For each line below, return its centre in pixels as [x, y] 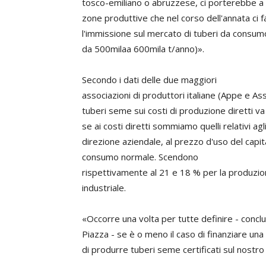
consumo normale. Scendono [140, 157]
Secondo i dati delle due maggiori [149, 80]
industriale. [104, 188]
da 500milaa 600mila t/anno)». [143, 49]
